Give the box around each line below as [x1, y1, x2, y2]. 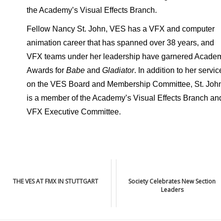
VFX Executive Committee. [26, 108, 121, 116]
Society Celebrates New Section [128, 177, 216, 185]
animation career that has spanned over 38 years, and [26, 38, 214, 47]
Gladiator [102, 66, 134, 74]
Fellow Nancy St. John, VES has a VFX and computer [26, 25, 215, 33]
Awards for [26, 66, 66, 74]
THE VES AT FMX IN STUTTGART [12, 177, 98, 185]
